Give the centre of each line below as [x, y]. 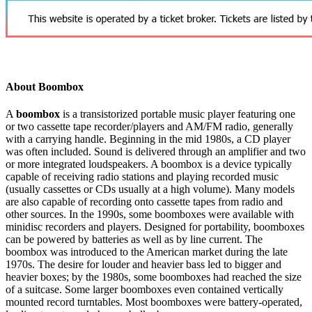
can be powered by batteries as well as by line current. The [134, 239]
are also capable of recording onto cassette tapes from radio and [144, 201]
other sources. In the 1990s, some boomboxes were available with [150, 214]
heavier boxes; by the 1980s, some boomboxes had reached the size [154, 276]
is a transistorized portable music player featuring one [178, 114]
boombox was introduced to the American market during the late [147, 251]
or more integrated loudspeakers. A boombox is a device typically [149, 164]
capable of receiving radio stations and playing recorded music [142, 176]
